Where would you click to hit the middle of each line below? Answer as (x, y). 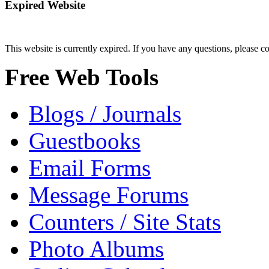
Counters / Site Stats (125, 222)
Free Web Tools (82, 77)
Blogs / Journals (105, 114)
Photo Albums (96, 249)
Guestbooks (85, 141)
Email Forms (90, 168)
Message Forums (109, 195)
